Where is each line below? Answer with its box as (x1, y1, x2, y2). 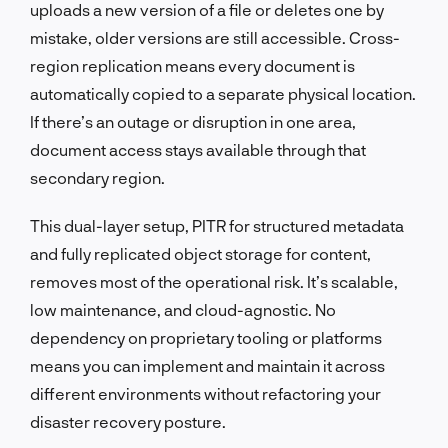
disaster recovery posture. (30, 411, 226, 431)
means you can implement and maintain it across (30, 355, 385, 375)
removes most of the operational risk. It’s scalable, (30, 271, 398, 291)
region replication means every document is (30, 55, 355, 75)
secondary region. (30, 167, 165, 187)
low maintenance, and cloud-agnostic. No (30, 299, 336, 319)
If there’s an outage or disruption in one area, (30, 111, 356, 131)
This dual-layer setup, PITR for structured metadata (30, 215, 404, 235)
